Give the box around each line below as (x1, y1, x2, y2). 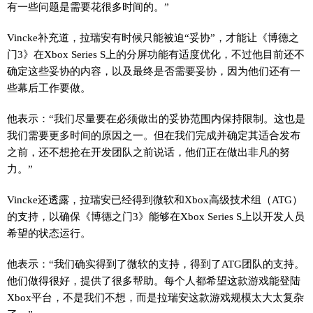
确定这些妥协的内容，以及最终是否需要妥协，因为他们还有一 (7, 65, 300, 78)
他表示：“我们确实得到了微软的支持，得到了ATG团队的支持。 (7, 258, 305, 270)
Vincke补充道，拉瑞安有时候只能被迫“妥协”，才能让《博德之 (7, 31, 299, 44)
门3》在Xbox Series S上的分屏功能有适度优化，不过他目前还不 (7, 48, 305, 61)
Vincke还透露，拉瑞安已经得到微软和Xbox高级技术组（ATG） (7, 194, 303, 206)
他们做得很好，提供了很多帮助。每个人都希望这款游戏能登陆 (7, 275, 300, 287)
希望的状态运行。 (7, 227, 91, 240)
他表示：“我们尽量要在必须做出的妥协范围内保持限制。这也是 (7, 112, 305, 125)
